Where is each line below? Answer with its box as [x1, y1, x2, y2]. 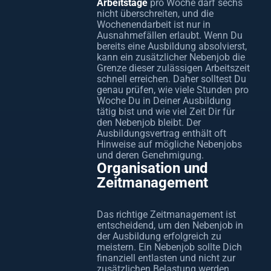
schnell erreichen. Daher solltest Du [97, 73, 246, 85]
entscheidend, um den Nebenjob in [97, 220, 243, 231]
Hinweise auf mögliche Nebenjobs [97, 139, 242, 150]
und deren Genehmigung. [97, 149, 204, 161]
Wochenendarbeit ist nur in [97, 19, 211, 30]
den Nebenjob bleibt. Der [97, 117, 201, 128]
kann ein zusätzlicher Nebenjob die [97, 51, 245, 63]
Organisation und [97, 160, 208, 177]
